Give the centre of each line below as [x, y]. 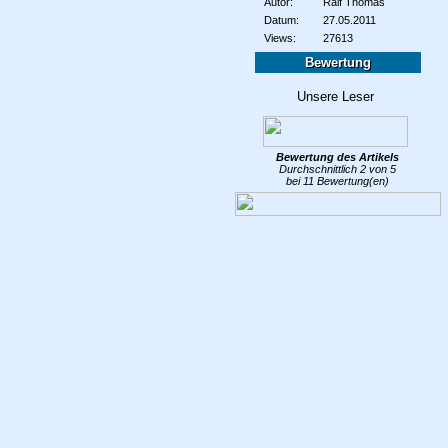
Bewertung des [317, 157]
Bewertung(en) [351, 181]
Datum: [281, 20]
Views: [279, 38]
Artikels [379, 157]
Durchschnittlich [319, 169]
